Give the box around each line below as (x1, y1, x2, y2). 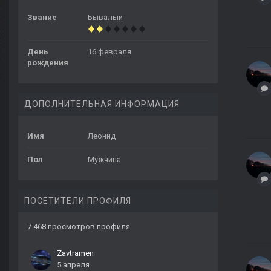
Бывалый (88, 13, 123, 22)
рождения (27, 58, 68, 68)
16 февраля (88, 47, 131, 57)
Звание (27, 13, 57, 22)
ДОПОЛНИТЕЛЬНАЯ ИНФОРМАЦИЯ (24, 99, 180, 109)
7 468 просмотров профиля (27, 222, 130, 232)
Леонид (88, 131, 116, 141)
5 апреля (57, 260, 90, 270)
